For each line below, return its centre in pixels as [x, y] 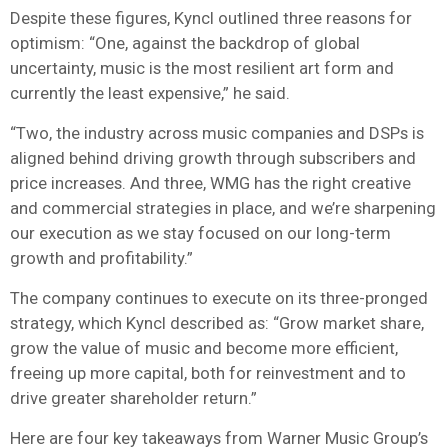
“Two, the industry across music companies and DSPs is [217, 132]
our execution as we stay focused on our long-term [200, 232]
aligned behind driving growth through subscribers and [213, 157]
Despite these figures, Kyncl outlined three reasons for [211, 17]
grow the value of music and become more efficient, [204, 347]
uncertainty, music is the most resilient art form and [202, 67]
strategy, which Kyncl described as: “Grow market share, [217, 322]
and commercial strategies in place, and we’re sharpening [223, 207]
